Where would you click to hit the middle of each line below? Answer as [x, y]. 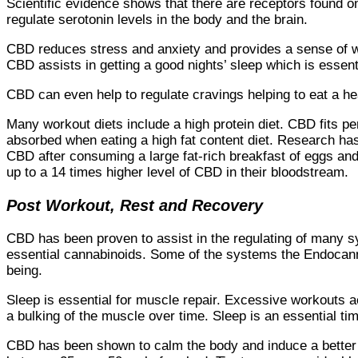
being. [24, 270]
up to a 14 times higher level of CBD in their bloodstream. [177, 172]
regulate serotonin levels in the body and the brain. [159, 19]
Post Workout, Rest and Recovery [135, 205]
